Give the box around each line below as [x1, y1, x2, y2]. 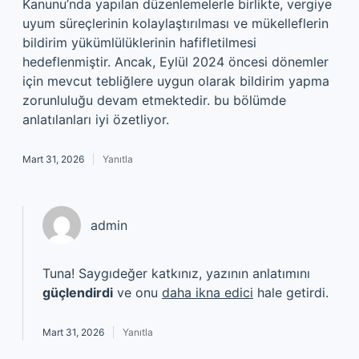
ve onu [113, 284, 162, 301]
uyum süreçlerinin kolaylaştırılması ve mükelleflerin [22, 15, 329, 31]
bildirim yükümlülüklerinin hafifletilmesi [22, 34, 256, 50]
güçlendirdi [42, 284, 113, 301]
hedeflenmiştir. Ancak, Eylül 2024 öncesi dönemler [22, 54, 329, 70]
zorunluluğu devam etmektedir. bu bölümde [22, 92, 286, 108]
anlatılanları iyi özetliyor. [22, 111, 169, 127]
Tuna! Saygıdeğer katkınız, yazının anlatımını [42, 265, 310, 281]
